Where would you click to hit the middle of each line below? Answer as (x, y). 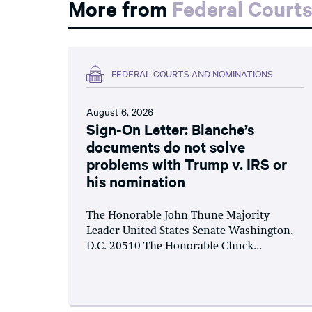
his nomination (136, 181)
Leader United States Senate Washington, (190, 231)
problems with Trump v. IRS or (187, 163)
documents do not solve (166, 146)
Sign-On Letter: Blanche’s (170, 128)
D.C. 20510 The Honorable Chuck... (174, 246)
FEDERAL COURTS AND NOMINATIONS (192, 73)
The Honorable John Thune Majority (178, 216)
